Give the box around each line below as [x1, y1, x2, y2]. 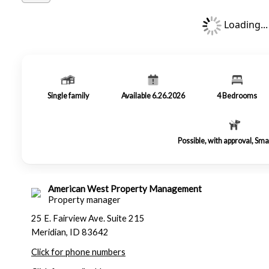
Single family [47, 91, 89, 100]
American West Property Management [48, 183, 202, 194]
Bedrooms [222, 91, 258, 100]
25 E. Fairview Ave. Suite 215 [31, 213, 145, 223]
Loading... [221, 18, 268, 32]
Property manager [48, 195, 121, 205]
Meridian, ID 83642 [31, 227, 109, 237]
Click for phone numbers [31, 247, 125, 257]
